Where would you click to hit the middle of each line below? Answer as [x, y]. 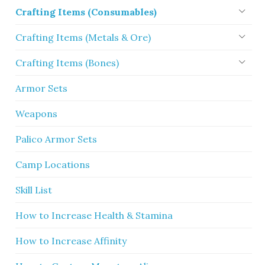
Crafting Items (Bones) [67, 63]
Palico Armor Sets [56, 139]
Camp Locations [53, 165]
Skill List [34, 190]
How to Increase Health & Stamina [94, 216]
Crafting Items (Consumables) [86, 12]
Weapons [37, 114]
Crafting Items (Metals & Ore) [83, 38]
